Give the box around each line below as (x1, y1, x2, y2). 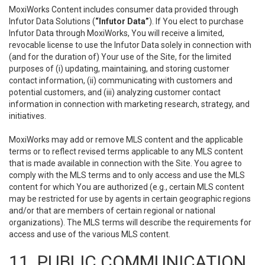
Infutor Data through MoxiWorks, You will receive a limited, (9, 28, 224, 38)
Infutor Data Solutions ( (9, 17, 95, 26)
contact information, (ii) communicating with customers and (9, 76, 232, 85)
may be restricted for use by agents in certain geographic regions (9, 194, 251, 203)
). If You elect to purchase (149, 17, 244, 26)
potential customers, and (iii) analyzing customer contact (9, 88, 221, 97)
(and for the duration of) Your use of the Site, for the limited (9, 52, 231, 62)
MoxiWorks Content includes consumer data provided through (9, 5, 238, 14)
